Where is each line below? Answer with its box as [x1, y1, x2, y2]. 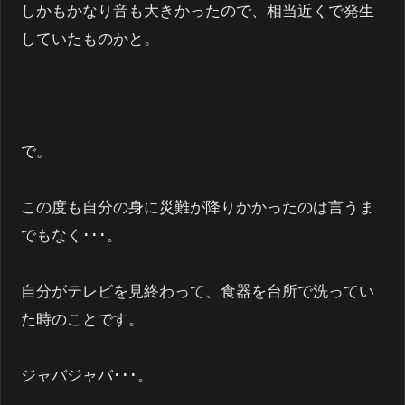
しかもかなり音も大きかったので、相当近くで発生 [21, 2, 375, 20]
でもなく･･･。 [21, 226, 123, 244]
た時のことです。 [21, 310, 145, 328]
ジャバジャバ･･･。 [21, 366, 154, 384]
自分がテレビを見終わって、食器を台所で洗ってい [21, 282, 375, 300]
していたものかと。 [21, 30, 160, 48]
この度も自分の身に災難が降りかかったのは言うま [21, 198, 375, 216]
